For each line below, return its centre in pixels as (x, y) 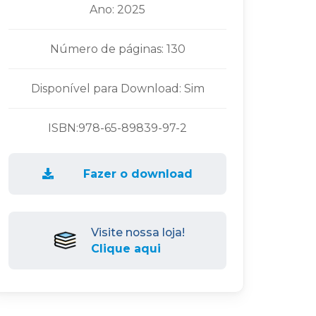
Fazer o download (138, 174)
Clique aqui (126, 248)
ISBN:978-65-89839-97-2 (118, 128)
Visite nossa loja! (138, 232)
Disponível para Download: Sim (117, 88)
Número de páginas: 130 (117, 49)
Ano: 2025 (118, 9)
